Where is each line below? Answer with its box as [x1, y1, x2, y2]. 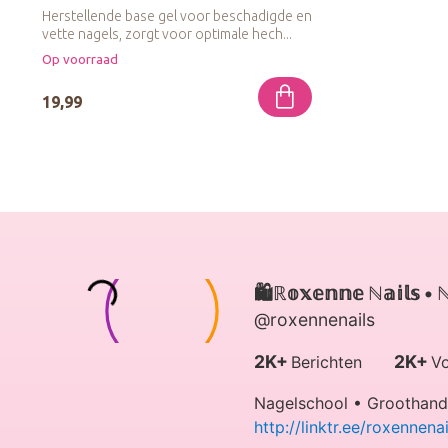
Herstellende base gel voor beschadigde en [42, 7, 312, 24]
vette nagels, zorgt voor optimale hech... [42, 25, 292, 42]
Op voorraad [42, 52, 118, 68]
